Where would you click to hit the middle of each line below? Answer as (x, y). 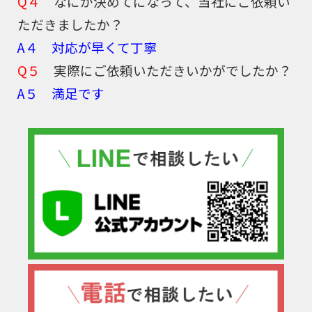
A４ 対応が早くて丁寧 (87, 47)
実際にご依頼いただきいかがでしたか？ (166, 70)
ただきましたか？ (70, 24)
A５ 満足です (61, 93)
